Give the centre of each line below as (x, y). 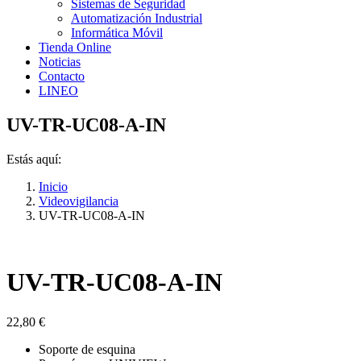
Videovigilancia (79, 201)
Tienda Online (75, 47)
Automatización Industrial (137, 18)
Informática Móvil (117, 33)
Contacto (62, 76)
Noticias (60, 62)
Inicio (53, 186)
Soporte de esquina (87, 349)
